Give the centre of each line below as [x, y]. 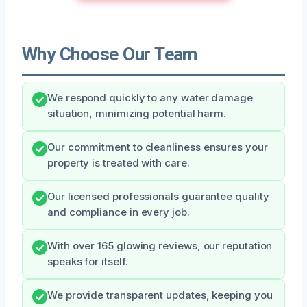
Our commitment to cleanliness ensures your [158, 147]
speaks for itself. [88, 261]
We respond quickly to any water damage [150, 98]
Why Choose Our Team [110, 54]
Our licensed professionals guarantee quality [158, 196]
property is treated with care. [119, 163]
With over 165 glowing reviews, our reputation [160, 246]
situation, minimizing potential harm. [137, 113]
